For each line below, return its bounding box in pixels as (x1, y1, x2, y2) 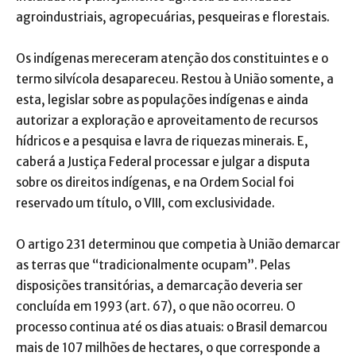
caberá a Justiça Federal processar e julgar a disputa (16, 153, 310, 169)
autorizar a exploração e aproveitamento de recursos (16, 112, 318, 128)
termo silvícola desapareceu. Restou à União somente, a (16, 71, 334, 87)
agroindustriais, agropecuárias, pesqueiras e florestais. (16, 9, 330, 25)
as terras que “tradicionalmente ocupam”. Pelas (16, 257, 290, 273)
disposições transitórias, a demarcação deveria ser (16, 277, 303, 293)
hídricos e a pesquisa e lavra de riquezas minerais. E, (16, 133, 308, 149)
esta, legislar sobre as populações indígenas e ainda (16, 91, 308, 107)
